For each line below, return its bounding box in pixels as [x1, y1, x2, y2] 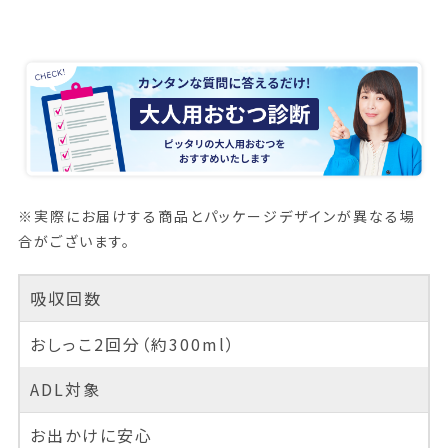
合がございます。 [17, 231, 131, 252]
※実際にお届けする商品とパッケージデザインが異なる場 [17, 206, 416, 227]
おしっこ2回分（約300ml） [29, 332, 236, 357]
